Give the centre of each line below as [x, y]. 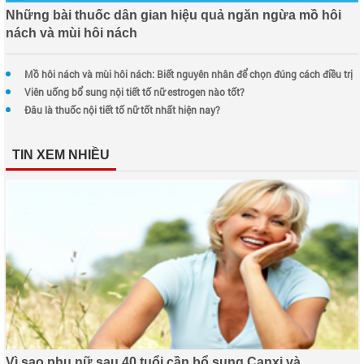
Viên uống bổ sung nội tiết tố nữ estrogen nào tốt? [134, 91]
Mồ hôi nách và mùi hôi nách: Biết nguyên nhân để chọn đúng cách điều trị [190, 74]
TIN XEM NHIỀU [61, 154]
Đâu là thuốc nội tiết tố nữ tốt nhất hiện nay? [122, 109]
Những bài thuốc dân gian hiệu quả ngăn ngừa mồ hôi [173, 15]
